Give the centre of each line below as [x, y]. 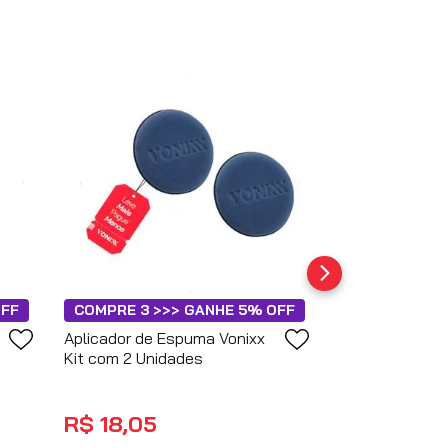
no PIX [185, 427]
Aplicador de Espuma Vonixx [165, 337]
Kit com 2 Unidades [134, 357]
